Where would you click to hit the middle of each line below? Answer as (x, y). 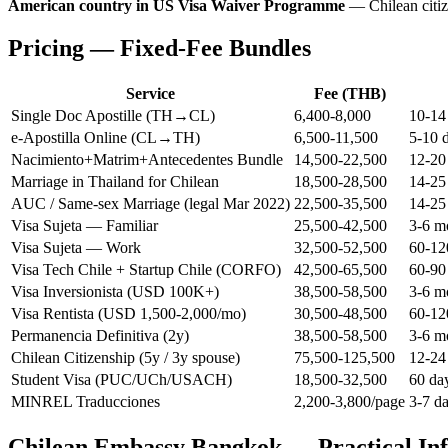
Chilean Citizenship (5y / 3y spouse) (125, 357)
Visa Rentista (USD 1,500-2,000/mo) (128, 313)
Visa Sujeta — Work (76, 247)
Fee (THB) (349, 93)
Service (150, 93)
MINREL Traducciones (85, 401)
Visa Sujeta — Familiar (84, 225)
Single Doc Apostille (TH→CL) (113, 115)
